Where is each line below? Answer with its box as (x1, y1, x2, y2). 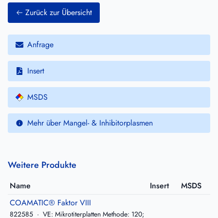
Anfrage (27, 39, 54, 51)
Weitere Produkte (8, 159, 76, 172)
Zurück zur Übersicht (25, 7, 92, 18)
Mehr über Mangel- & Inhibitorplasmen (27, 117, 153, 129)
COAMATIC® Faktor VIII (10, 197, 91, 209)
